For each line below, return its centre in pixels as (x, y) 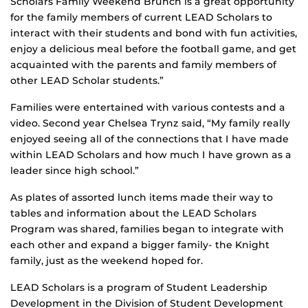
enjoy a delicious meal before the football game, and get (153, 49)
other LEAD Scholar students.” (87, 81)
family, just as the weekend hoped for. (107, 261)
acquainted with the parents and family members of (143, 65)
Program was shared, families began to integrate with (147, 229)
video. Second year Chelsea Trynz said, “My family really (150, 123)
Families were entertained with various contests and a (148, 108)
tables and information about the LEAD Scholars (133, 213)
